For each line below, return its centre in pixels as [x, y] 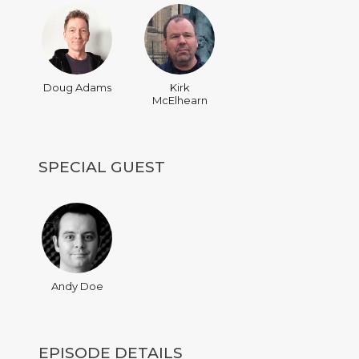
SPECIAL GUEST [102, 167]
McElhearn [179, 100]
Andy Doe [77, 286]
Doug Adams [77, 87]
